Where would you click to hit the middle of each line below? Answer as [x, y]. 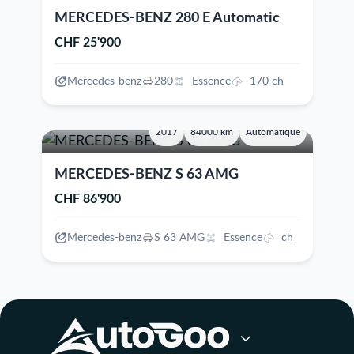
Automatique [273, 132]
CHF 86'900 [87, 199]
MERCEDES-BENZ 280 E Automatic [167, 18]
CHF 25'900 [87, 43]
